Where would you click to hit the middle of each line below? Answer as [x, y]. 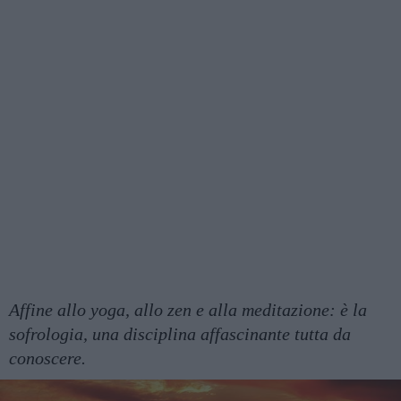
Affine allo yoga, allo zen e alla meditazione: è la [188, 310]
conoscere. [47, 358]
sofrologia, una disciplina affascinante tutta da [180, 334]
